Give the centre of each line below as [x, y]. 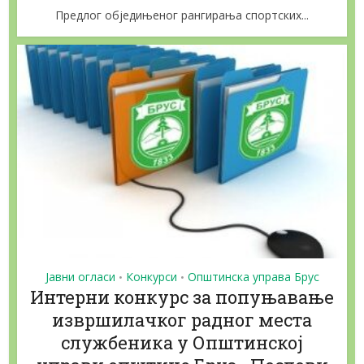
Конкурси [151, 277]
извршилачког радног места [182, 320]
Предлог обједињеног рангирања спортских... [182, 15]
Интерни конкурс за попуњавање [182, 297]
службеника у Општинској [182, 343]
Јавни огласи [80, 277]
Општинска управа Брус [253, 277]
